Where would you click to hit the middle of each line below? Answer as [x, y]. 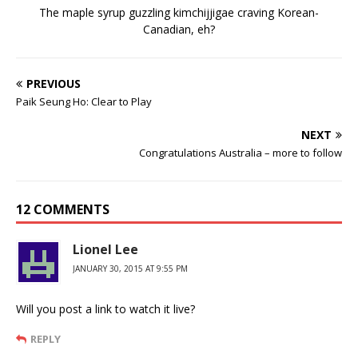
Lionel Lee [105, 249]
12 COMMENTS [63, 209]
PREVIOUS [54, 84]
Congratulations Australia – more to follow [241, 153]
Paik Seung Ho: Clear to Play [84, 101]
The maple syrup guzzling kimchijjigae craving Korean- [179, 12]
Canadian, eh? [179, 29]
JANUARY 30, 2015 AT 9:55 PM [130, 268]
